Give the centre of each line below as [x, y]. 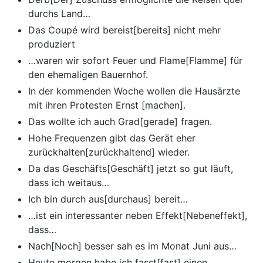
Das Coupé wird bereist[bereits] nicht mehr [124, 30]
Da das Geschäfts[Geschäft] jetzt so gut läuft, [131, 169]
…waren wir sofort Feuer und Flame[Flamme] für [135, 61]
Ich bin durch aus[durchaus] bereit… [108, 199]
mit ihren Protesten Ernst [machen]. [107, 105]
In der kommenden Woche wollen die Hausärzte [134, 91]
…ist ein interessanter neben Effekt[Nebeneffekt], [138, 216]
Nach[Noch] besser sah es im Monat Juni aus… [132, 246]
